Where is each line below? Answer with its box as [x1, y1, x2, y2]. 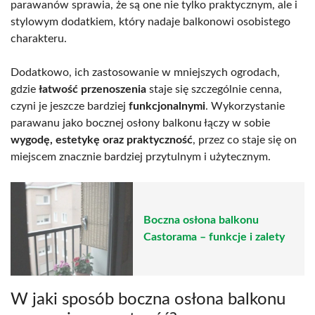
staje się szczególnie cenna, [146, 83, 282, 95]
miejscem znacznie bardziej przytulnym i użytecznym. [11, 150, 271, 162]
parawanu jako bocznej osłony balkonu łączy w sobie [11, 117, 270, 129]
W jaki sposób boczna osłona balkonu [11, 290, 285, 308]
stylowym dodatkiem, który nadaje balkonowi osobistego [11, 15, 290, 27]
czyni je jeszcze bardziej [11, 100, 129, 112]
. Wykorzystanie [205, 100, 285, 112]
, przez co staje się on [193, 134, 297, 146]
